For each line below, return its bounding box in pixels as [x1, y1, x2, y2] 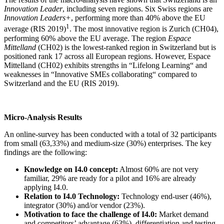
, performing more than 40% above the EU [71, 13, 205, 22]
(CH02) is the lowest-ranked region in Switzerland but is [36, 42, 216, 51]
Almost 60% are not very [118, 164, 198, 173]
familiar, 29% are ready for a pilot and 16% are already [24, 173, 196, 182]
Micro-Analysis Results [4, 112, 82, 121]
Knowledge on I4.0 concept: [24, 164, 118, 173]
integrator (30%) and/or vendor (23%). [24, 200, 145, 209]
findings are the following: [4, 147, 87, 156]
